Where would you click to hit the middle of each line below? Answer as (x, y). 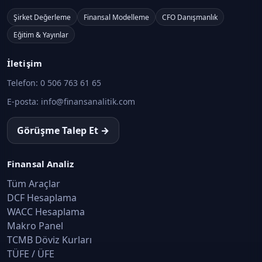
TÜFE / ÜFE (31, 254)
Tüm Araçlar (34, 184)
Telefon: (24, 83)
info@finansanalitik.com (88, 101)
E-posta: (24, 101)
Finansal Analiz (41, 164)
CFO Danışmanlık (190, 17)
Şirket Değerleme (42, 17)
